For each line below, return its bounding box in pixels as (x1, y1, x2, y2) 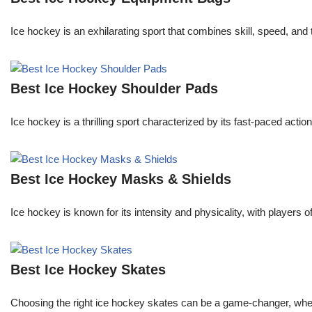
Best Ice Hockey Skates (10, 262, 166, 278)
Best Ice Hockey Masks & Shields (10, 171, 231, 187)
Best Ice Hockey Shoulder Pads (10, 81, 218, 97)
